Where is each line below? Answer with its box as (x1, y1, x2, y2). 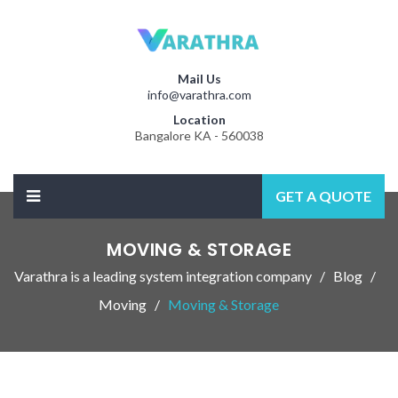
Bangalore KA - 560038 (134, 127, 264, 143)
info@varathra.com (147, 86, 251, 102)
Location (172, 111, 226, 127)
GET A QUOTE (275, 187, 371, 204)
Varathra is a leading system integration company (14, 267, 312, 284)
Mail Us (177, 70, 221, 86)
